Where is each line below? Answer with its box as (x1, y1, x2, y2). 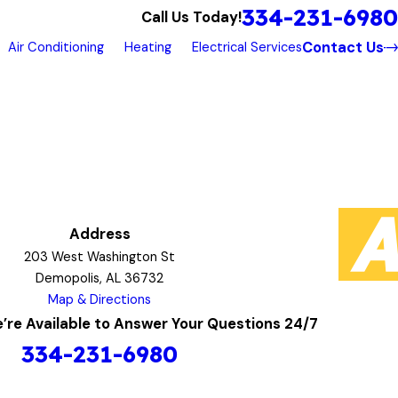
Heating (123, 38, 171, 56)
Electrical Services (191, 38, 302, 56)
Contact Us (301, 38, 384, 57)
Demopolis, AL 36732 (36, 269, 163, 287)
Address (68, 224, 131, 243)
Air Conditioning (7, 38, 104, 56)
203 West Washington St (24, 248, 175, 266)
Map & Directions (48, 291, 151, 308)
